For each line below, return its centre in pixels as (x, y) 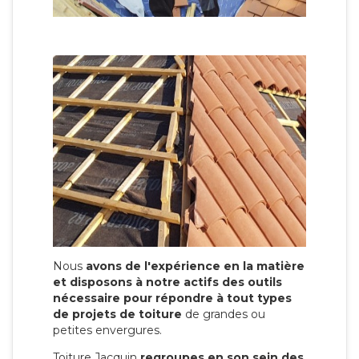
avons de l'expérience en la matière (195, 266)
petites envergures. (109, 330)
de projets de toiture (117, 314)
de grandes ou (224, 314)
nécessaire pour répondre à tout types (172, 298)
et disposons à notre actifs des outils (167, 282)
